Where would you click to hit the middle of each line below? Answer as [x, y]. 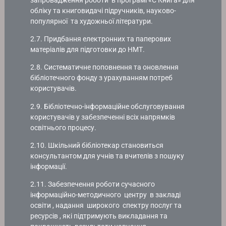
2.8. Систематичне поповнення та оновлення [105, 67]
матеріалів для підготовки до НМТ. [88, 50]
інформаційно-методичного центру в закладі [106, 195]
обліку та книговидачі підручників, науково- [103, 11]
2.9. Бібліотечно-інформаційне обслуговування [108, 106]
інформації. [49, 166]
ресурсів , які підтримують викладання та [99, 216]
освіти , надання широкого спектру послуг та [106, 205]
